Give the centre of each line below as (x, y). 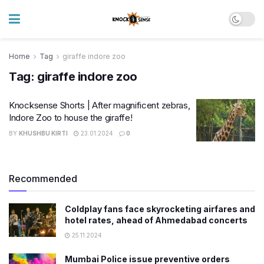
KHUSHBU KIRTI (43, 133)
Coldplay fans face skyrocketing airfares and (160, 209)
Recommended (43, 178)
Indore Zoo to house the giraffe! (71, 118)
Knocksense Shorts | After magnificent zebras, (100, 105)
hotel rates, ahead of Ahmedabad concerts (156, 220)
